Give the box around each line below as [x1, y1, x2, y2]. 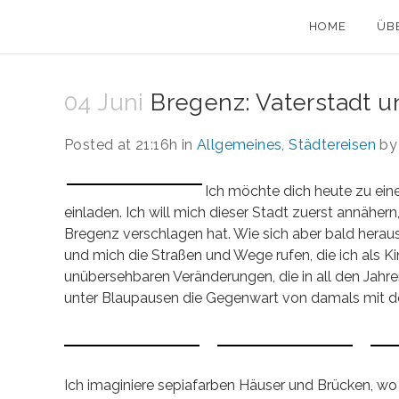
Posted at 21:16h [64, 136, 178, 153]
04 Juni [64, 89, 144, 116]
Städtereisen [289, 136, 377, 153]
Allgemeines [197, 136, 282, 153]
